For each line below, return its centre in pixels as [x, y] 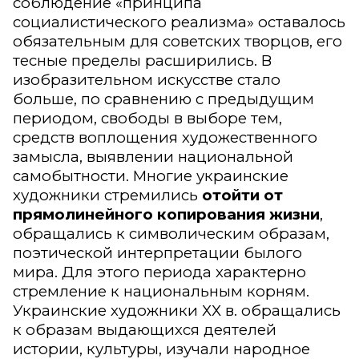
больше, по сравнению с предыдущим [163, 99]
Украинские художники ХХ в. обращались [177, 311]
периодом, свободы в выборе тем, [147, 119]
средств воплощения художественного [165, 138]
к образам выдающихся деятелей [145, 330]
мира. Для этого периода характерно [159, 272]
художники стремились [107, 196]
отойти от [242, 196]
